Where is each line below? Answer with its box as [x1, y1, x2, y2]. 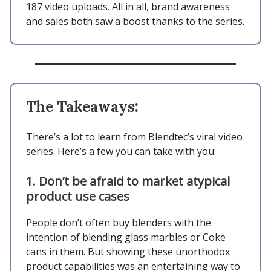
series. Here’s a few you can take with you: [26, 144, 216, 158]
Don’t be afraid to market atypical [39, 172, 230, 189]
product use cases [26, 188, 129, 204]
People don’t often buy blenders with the [26, 215, 211, 229]
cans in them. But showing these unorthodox [26, 244, 230, 258]
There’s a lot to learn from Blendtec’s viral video [26, 129, 243, 143]
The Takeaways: [26, 97, 139, 116]
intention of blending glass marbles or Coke [26, 230, 226, 244]
